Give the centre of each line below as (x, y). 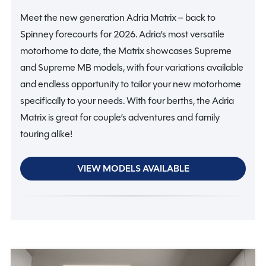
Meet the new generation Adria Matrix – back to (118, 18)
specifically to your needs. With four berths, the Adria (127, 101)
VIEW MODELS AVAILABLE (133, 169)
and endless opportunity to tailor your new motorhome (131, 84)
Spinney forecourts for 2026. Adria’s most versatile (122, 34)
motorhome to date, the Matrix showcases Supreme (126, 51)
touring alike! (46, 134)
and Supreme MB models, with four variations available (132, 68)
